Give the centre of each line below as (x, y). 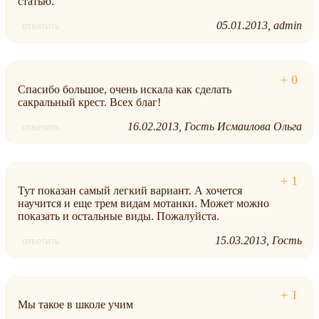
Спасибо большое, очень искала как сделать (125, 90)
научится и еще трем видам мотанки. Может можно (143, 204)
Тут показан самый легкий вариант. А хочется (130, 191)
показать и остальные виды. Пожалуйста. (119, 216)
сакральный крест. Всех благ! (89, 103)
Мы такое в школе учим (75, 305)
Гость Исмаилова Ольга (243, 127)
